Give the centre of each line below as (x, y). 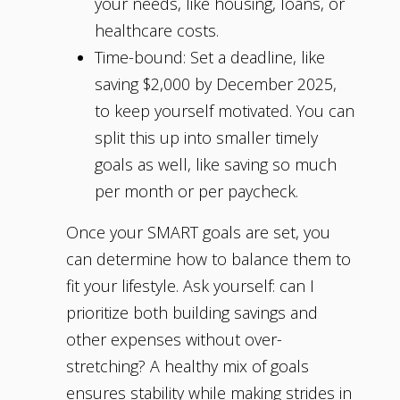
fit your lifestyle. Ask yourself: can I (190, 286)
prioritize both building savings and (192, 313)
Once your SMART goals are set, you (198, 233)
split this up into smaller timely (206, 138)
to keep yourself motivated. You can (225, 111)
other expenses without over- (174, 340)
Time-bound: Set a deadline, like (210, 58)
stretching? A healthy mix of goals (187, 367)
